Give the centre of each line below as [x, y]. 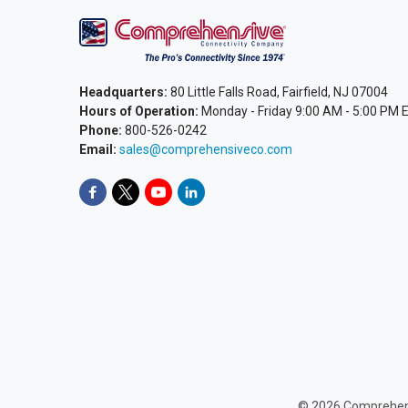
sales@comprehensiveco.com [205, 149]
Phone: [100, 130]
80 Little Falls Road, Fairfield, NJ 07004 [277, 92]
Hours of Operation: [138, 111]
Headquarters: [123, 92]
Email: [97, 149]
